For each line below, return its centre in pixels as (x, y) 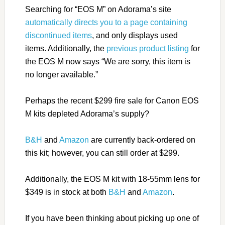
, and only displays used (135, 36)
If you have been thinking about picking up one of (112, 218)
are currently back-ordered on (142, 140)
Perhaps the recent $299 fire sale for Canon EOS (112, 101)
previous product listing (147, 49)
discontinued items (58, 36)
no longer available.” (61, 75)
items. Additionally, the (66, 49)
